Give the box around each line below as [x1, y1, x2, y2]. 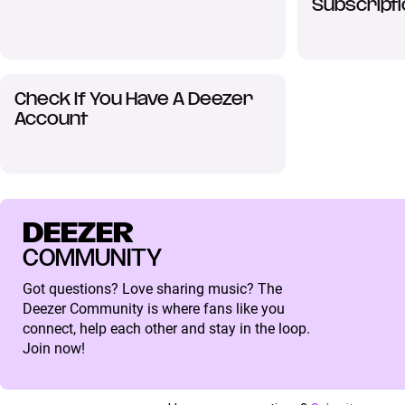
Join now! [22, 340, 85, 358]
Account [14, 112, 88, 128]
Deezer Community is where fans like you [22, 300, 285, 318]
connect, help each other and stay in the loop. [22, 320, 310, 338]
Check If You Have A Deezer [14, 92, 253, 108]
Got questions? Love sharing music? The [22, 280, 282, 298]
